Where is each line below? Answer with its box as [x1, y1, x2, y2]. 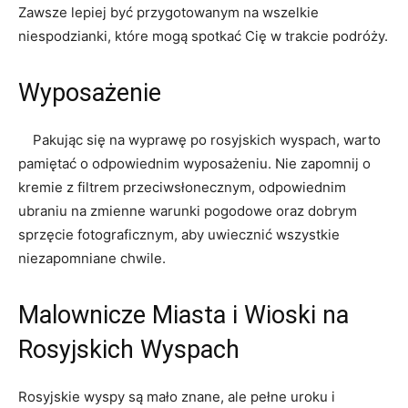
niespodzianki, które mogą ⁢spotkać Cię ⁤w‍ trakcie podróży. [18, 26, 388, 45]
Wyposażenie [18, 77, 161, 107]
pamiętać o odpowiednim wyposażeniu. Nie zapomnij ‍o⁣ [18, 154, 371, 172]
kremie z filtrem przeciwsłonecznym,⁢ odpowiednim [18, 178, 346, 196]
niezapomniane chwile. [18, 249, 166, 267]
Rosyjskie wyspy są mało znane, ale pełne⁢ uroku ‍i [18, 387, 335, 405]
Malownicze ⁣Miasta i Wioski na [18, 300, 349, 330]
